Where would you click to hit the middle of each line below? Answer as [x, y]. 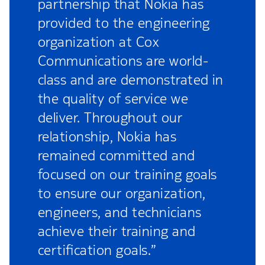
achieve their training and [117, 231]
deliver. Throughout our [110, 117]
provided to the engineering [124, 23]
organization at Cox [99, 42]
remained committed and [117, 155]
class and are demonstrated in [131, 80]
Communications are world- [123, 61]
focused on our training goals [127, 174]
